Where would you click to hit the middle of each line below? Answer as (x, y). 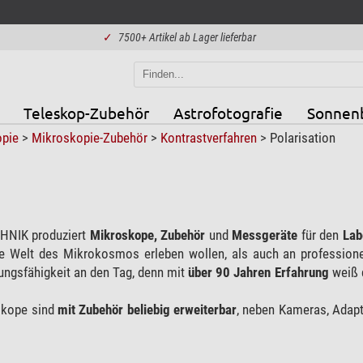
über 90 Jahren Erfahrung (260, 272)
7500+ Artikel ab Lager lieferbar (187, 37)
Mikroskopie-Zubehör (91, 137)
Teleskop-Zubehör (86, 112)
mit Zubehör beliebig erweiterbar (147, 309)
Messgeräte (263, 235)
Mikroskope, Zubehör (149, 235)
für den (320, 235)
